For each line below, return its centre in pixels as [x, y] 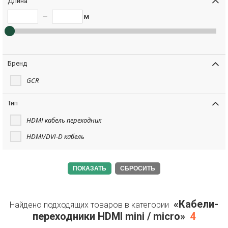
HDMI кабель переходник [64, 120]
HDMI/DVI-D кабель [55, 136]
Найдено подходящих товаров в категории [90, 205]
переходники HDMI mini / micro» [109, 216]
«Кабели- [196, 204]
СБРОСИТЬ [138, 168]
